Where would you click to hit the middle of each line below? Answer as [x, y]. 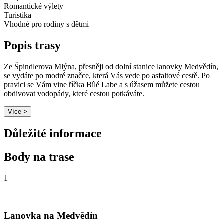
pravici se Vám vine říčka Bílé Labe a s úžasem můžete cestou [102, 84]
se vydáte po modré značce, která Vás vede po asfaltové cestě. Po [107, 75]
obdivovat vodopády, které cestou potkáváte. [74, 93]
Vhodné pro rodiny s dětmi [46, 24]
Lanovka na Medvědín [51, 216]
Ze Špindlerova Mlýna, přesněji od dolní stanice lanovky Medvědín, [111, 66]
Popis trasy [32, 45]
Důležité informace [53, 133]
